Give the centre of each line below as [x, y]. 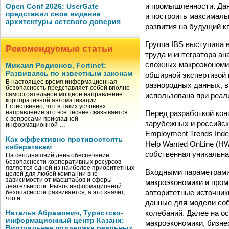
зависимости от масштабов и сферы [59, 180]
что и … [17, 198]
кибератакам [29, 147]
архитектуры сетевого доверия [63, 22]
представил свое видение [53, 14]
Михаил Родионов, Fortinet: [56, 66]
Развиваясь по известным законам [69, 73]
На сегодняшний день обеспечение [58, 155]
